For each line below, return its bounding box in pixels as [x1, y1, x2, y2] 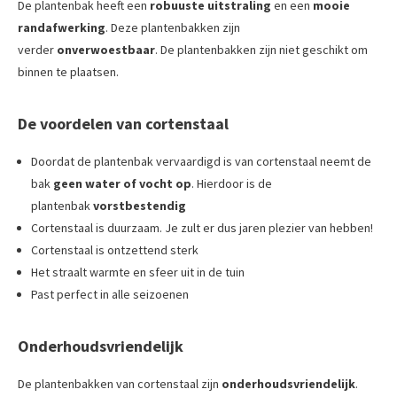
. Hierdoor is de [191, 175, 272, 191]
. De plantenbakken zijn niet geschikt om [155, 41, 368, 58]
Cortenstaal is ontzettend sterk [31, 241, 198, 258]
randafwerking [18, 19, 105, 35]
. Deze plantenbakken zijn [105, 19, 240, 35]
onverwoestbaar [57, 41, 155, 58]
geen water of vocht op [53, 175, 191, 191]
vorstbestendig [93, 197, 186, 214]
